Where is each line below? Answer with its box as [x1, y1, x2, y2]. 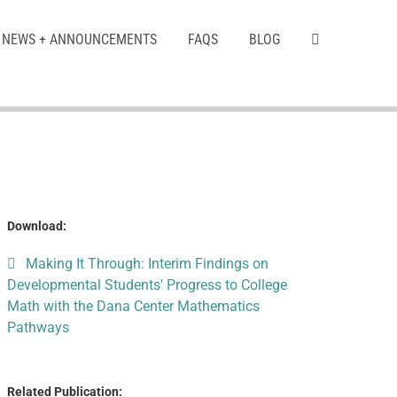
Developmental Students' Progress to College [6, 276, 287, 293]
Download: [6, 219, 66, 233]
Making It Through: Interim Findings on [25, 255, 269, 272]
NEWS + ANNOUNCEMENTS [2, 30, 157, 48]
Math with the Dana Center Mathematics [6, 298, 260, 315]
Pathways [6, 319, 69, 336]
